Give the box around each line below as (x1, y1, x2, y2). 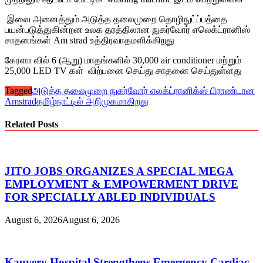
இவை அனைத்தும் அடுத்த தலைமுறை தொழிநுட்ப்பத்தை (5, 14, 227, 24)
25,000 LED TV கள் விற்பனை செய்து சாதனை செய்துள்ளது (5, 65, 242, 76)
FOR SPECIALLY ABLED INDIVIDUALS (5, 190, 215, 203)
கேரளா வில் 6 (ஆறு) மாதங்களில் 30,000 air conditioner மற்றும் (5, 55, 241, 65)
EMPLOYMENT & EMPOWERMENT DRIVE (5, 177, 238, 190)
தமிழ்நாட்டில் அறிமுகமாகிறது (36, 96, 149, 106)
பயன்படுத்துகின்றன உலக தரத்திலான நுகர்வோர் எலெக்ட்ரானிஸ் (5, 24, 250, 35)
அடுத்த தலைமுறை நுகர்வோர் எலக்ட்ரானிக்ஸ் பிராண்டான (32, 85, 255, 96)
